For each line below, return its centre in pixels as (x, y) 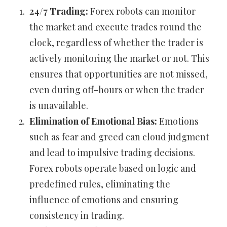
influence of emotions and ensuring (104, 200)
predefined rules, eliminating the (100, 184)
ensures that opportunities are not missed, (119, 74)
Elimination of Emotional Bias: (93, 121)
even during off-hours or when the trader (117, 90)
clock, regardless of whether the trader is (116, 43)
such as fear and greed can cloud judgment (119, 137)
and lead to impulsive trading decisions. (112, 153)
